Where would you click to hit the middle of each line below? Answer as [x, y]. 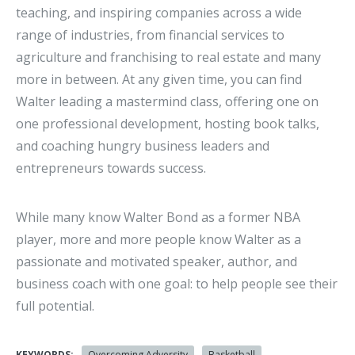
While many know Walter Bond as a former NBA [158, 218]
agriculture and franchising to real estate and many [168, 57]
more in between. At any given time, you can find [159, 80]
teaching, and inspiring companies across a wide [159, 13]
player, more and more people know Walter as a [158, 240]
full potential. [55, 306]
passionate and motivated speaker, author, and [157, 262]
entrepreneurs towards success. [111, 168]
